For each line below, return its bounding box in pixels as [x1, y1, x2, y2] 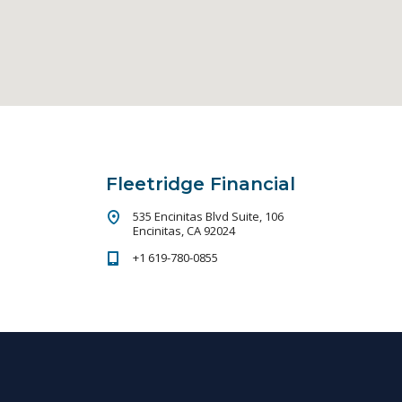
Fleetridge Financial [106, 173, 295, 195]
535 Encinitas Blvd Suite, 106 [133, 208, 284, 224]
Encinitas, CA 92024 [133, 223, 235, 239]
